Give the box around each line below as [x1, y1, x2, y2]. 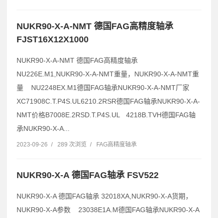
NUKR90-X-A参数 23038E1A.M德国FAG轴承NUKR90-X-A [17, 206, 200, 214]
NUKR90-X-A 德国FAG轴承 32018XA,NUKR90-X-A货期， [17, 192, 192, 200]
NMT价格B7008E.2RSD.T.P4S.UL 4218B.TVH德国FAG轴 [17, 110, 196, 119]
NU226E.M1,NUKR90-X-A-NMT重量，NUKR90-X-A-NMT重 [17, 70, 199, 78]
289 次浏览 [57, 141, 87, 148]
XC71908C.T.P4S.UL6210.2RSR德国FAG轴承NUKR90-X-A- [17, 97, 200, 105]
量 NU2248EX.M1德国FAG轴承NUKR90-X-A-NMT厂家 [17, 83, 189, 91]
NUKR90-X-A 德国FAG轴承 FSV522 [17, 170, 159, 181]
